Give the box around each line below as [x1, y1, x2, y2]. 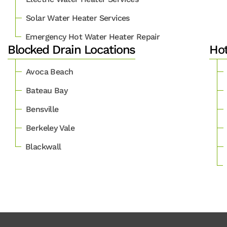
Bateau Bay [26, 86, 67, 95]
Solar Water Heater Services [26, 13, 130, 23]
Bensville [26, 104, 59, 114]
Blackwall [25, 142, 61, 152]
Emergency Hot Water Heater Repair [25, 32, 160, 42]
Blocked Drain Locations [8, 43, 135, 57]
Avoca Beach [26, 67, 73, 77]
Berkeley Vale [26, 123, 75, 133]
